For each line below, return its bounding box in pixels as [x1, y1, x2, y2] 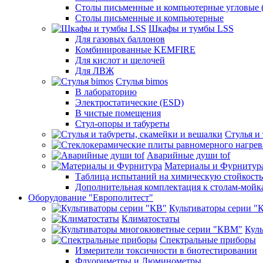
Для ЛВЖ [75, 66, 114, 76]
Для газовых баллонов [75, 34, 165, 44]
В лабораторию [75, 87, 137, 97]
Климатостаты [122, 214, 180, 224]
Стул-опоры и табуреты [75, 119, 170, 129]
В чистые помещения [75, 108, 161, 118]
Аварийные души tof [147, 150, 230, 160]
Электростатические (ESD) [75, 97, 184, 107]
